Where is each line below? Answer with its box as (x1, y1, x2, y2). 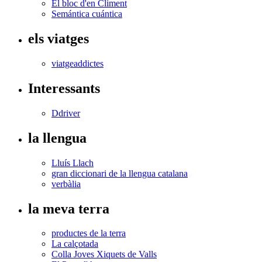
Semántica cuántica (51, 9, 122, 19)
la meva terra (28, 201, 109, 216)
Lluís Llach (51, 157, 94, 168)
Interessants (28, 80, 100, 96)
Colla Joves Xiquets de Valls (51, 249, 157, 260)
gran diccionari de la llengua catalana (51, 168, 188, 178)
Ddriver (51, 108, 80, 118)
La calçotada (51, 239, 98, 249)
